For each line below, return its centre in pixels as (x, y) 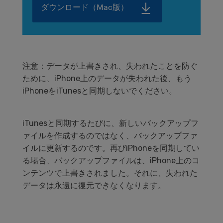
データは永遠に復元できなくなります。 (94, 186)
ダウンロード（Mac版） (85, 8)
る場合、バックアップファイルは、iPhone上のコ (111, 161)
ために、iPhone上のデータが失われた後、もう (107, 79)
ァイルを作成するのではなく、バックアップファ (110, 136)
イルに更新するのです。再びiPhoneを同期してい (111, 148)
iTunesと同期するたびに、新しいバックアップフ (111, 123)
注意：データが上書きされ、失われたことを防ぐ (110, 66)
